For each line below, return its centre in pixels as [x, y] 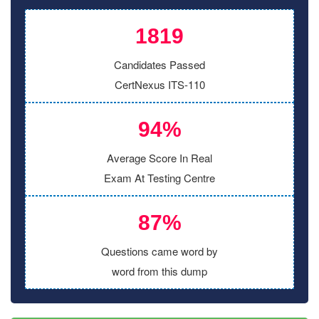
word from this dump [159, 271]
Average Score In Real [159, 158]
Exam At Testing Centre [159, 178]
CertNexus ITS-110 [159, 84]
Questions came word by [159, 251]
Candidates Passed [159, 64]
